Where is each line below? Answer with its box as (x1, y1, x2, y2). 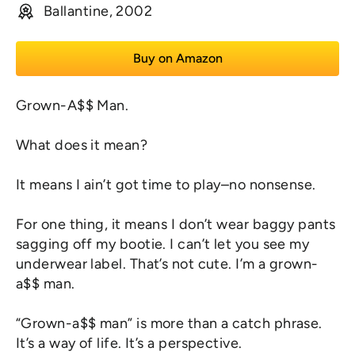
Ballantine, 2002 (44, 2, 153, 21)
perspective (158, 334, 239, 353)
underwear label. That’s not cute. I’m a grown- (16, 255, 319, 273)
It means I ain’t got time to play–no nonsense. (16, 176, 316, 194)
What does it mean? (16, 136, 148, 155)
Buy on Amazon (132, 51, 223, 67)
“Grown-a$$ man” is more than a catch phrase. (16, 315, 323, 333)
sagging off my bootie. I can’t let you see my (16, 235, 310, 254)
